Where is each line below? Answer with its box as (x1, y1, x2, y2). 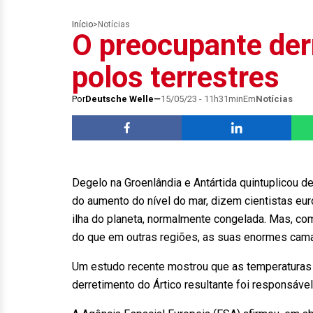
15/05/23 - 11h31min (161, 94, 243, 104)
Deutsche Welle (85, 94, 154, 104)
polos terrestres (72, 60, 279, 94)
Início (72, 20, 93, 29)
